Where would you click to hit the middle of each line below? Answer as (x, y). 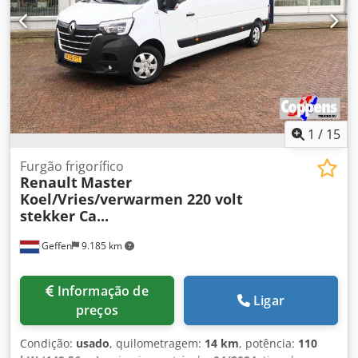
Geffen (56, 245)
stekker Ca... (64, 215)
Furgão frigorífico (72, 166)
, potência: (268, 343)
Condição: (48, 343)
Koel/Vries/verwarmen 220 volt (131, 199)
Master (106, 182)
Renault (49, 182)
